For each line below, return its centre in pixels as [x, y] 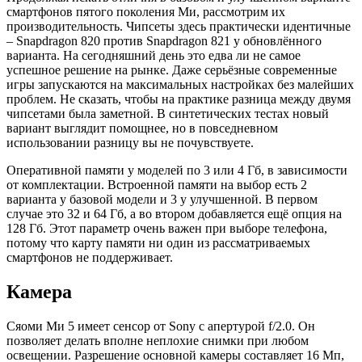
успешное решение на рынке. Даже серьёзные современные [172, 70]
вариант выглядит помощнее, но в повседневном [142, 128]
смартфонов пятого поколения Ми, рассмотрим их [146, 12]
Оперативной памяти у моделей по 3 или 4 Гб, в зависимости [177, 170]
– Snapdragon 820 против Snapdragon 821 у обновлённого [164, 41]
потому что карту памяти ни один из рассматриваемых [158, 243]
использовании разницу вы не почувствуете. [130, 143]
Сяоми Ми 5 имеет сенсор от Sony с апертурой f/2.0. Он [161, 326]
